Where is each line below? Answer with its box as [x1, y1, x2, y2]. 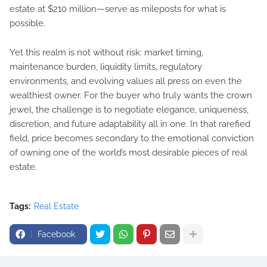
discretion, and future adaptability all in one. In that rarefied [10, 119, 250, 129]
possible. [10, 18, 45, 29]
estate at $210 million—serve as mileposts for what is [10, 4, 226, 14]
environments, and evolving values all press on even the [10, 76, 242, 86]
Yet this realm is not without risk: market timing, [10, 47, 203, 58]
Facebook [38, 229, 75, 239]
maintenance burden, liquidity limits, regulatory [10, 61, 202, 72]
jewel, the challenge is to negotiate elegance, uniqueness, [10, 104, 249, 115]
